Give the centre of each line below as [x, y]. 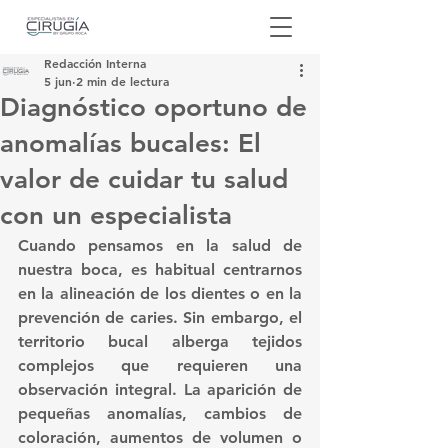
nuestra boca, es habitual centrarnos [160, 269]
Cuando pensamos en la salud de [160, 245]
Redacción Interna [95, 63]
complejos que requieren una [160, 365]
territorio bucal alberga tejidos [160, 341]
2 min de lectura [122, 81]
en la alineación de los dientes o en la [160, 293]
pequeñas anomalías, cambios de [160, 413]
